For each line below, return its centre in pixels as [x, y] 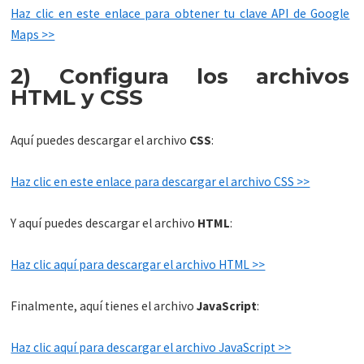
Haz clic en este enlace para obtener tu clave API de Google [180, 14]
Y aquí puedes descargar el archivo [104, 223]
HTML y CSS [77, 98]
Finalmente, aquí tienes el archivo [104, 305]
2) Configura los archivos [180, 77]
